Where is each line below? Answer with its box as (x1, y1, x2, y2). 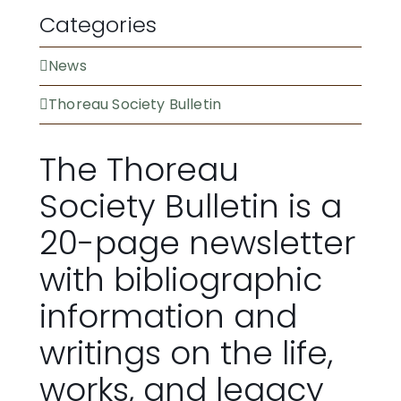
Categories (39, 10, 157, 40)
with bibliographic (39, 257, 322, 303)
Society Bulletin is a (39, 183, 342, 230)
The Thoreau (39, 147, 239, 193)
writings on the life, (39, 330, 333, 377)
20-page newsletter (39, 220, 355, 267)
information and (39, 294, 297, 340)
